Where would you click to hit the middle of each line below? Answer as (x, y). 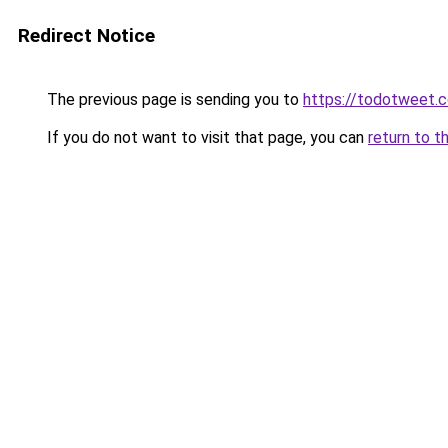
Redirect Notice (86, 35)
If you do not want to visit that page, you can (205, 137)
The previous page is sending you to (173, 99)
